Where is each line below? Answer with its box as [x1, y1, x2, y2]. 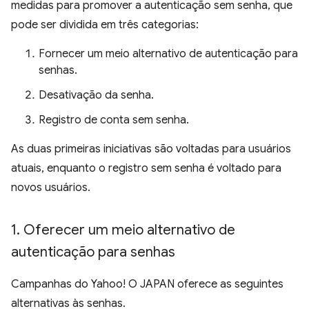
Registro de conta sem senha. [39, 113, 189, 127]
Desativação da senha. [39, 88, 154, 102]
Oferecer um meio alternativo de [20, 221, 235, 239]
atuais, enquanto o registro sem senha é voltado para [11, 161, 281, 175]
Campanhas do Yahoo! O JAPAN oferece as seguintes [11, 277, 283, 291]
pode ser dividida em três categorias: [11, 18, 199, 32]
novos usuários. [11, 181, 90, 195]
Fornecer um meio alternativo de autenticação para [39, 47, 298, 61]
